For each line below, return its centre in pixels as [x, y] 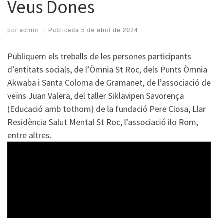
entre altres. [29, 135]
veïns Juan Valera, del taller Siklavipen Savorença [96, 95]
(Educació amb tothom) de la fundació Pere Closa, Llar [107, 109]
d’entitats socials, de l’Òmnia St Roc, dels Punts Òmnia [107, 69]
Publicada [64, 30]
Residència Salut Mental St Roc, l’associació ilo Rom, [103, 122]
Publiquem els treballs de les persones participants [99, 56]
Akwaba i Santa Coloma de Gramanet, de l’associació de [109, 82]
